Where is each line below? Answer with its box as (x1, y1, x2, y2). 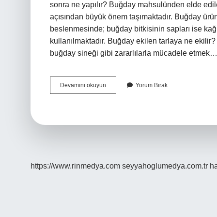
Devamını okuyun (60, 82, 106, 89)
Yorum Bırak (136, 82, 168, 89)
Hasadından (106, 90, 138, 97)
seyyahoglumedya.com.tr (122, 162, 208, 170)
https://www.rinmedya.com (31, 162, 120, 170)
